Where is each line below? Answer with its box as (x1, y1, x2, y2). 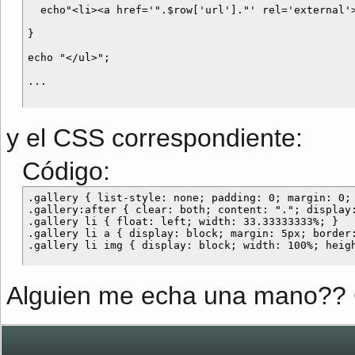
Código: (22, 157, 110, 185)
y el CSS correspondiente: (6, 124, 303, 152)
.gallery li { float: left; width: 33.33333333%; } (28, 216, 338, 227)
